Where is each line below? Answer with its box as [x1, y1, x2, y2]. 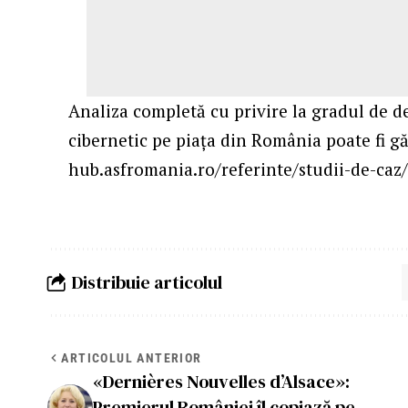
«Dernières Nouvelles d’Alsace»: [93, 369, 350, 395]
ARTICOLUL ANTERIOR [61, 351, 202, 366]
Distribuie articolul [72, 269, 222, 295]
